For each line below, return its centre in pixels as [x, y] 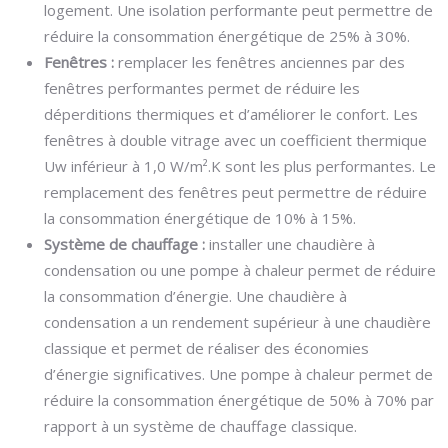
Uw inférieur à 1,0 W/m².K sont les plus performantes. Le [240, 166]
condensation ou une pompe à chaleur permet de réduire [240, 270]
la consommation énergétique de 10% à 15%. [200, 218]
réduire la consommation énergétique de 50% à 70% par [239, 400]
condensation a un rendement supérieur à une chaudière [237, 322]
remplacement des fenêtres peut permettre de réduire [235, 192]
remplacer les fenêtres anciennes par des [261, 62]
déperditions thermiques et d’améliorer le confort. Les [231, 114]
